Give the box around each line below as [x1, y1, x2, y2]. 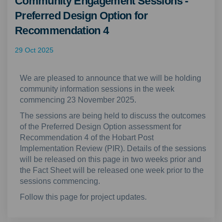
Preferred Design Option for [15, 9, 148, 22]
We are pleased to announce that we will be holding [20, 73, 201, 82]
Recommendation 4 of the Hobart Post [20, 133, 154, 142]
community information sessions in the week [20, 84, 174, 93]
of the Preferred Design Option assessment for [20, 122, 181, 131]
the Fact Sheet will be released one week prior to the [20, 166, 204, 174]
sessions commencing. [20, 176, 100, 185]
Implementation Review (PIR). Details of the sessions [20, 144, 206, 153]
